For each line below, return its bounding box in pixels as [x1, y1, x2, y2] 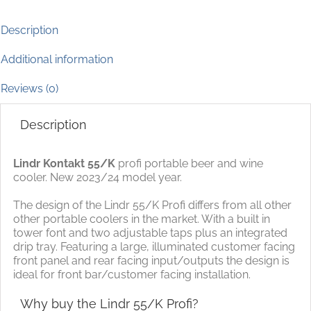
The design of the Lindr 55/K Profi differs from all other [12, 198, 292, 212]
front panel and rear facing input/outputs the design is [12, 253, 289, 267]
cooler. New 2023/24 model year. [12, 170, 182, 184]
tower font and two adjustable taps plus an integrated [12, 226, 287, 239]
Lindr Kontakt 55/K [12, 156, 115, 170]
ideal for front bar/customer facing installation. [12, 267, 251, 281]
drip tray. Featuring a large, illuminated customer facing [12, 239, 295, 253]
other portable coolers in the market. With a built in [12, 212, 270, 226]
